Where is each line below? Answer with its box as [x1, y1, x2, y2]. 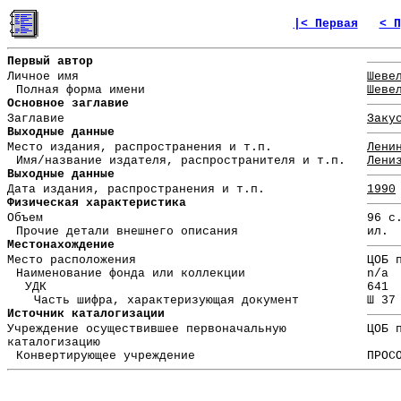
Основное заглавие [7, 97, 129, 111]
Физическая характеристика [7, 196, 186, 210]
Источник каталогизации [7, 307, 165, 321]
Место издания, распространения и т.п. [7, 141, 272, 155]
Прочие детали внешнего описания [16, 225, 238, 239]
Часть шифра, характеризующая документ [34, 294, 299, 308]
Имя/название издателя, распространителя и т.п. [16, 154, 346, 168]
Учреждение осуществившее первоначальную [7, 322, 286, 337]
